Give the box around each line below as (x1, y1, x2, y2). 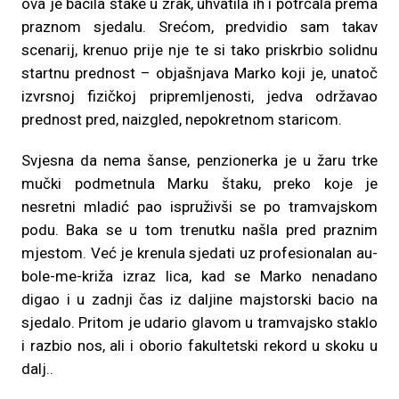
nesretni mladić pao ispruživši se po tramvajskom (21, 198, 378, 216)
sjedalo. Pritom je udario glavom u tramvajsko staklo (21, 313, 378, 331)
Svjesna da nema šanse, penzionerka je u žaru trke (21, 151, 378, 169)
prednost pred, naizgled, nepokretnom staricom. (21, 110, 342, 128)
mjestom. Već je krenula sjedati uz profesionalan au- (21, 244, 378, 262)
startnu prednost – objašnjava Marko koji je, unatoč (21, 64, 378, 82)
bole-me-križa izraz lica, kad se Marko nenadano (21, 267, 378, 285)
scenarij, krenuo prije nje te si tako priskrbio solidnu (21, 41, 378, 59)
